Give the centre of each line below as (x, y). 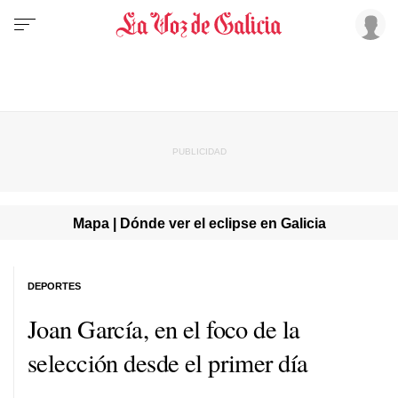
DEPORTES (54, 286)
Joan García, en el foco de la (164, 328)
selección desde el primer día (168, 362)
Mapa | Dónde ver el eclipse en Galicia (199, 223)
